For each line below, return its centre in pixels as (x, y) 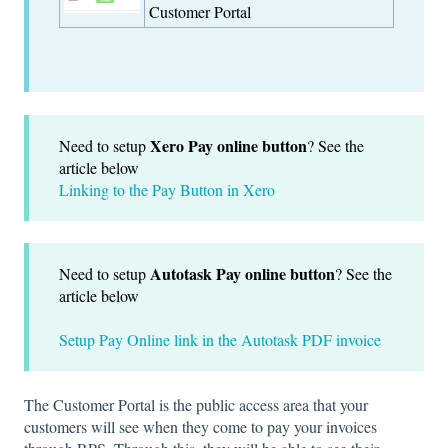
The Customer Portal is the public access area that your (196, 404)
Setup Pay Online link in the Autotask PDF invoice (220, 340)
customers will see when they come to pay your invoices (200, 426)
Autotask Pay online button (242, 273)
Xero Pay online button (228, 145)
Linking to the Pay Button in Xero (167, 189)
